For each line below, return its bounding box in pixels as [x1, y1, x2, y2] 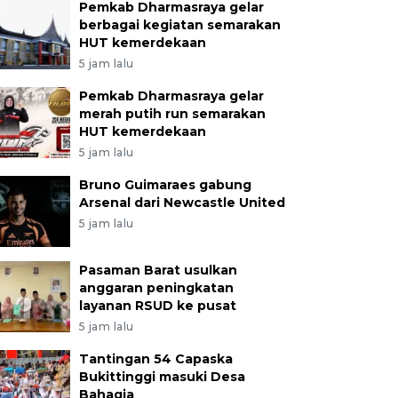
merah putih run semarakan [78, 106, 266, 122]
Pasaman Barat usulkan [78, 262, 237, 278]
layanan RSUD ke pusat [78, 298, 236, 314]
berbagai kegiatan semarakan [78, 17, 281, 33]
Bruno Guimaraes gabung [78, 177, 251, 193]
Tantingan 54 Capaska [78, 351, 233, 367]
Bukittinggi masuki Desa [78, 369, 245, 385]
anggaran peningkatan [78, 280, 234, 296]
